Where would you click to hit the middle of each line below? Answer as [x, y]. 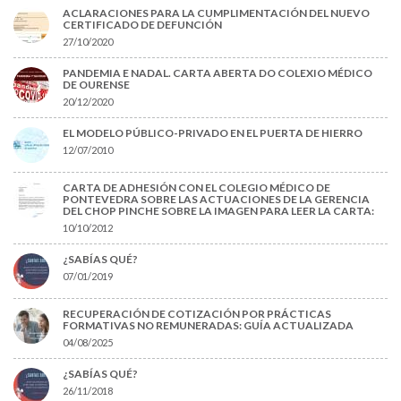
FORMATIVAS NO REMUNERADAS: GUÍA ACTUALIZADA [208, 325]
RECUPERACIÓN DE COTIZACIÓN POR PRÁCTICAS [197, 313]
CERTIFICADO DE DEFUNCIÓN [142, 24]
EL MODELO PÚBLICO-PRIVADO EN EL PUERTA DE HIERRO [213, 132]
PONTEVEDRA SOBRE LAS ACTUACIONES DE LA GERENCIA [216, 199]
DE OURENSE [96, 84]
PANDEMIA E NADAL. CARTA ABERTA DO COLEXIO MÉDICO [218, 73]
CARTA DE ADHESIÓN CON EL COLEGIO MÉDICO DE [196, 187]
